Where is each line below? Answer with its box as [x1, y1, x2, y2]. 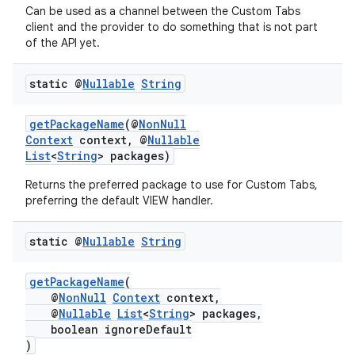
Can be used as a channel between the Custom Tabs [25, 4, 300, 18]
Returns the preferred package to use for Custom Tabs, [25, 177, 318, 192]
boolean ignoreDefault [25, 322, 192, 337]
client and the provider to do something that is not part [25, 20, 318, 34]
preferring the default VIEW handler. [25, 193, 213, 208]
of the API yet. [25, 36, 100, 50]
